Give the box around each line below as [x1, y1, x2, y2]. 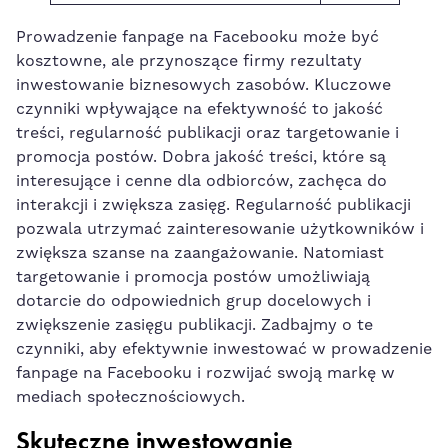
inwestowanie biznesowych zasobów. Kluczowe [16, 74, 391, 95]
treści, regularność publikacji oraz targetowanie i [16, 122, 399, 143]
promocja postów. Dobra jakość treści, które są [16, 146, 386, 167]
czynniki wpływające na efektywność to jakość [16, 98, 383, 119]
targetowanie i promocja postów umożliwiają [16, 266, 370, 287]
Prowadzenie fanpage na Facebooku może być [16, 26, 379, 47]
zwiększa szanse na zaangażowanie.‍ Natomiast [16, 242, 384, 263]
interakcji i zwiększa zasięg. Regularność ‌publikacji [16, 194, 411, 215]
